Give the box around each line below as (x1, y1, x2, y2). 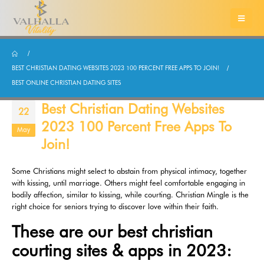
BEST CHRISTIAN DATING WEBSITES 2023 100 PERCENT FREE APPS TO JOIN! (12, 64, 219, 72)
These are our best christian (12, 221, 213, 242)
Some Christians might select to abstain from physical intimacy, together (12, 166, 247, 176)
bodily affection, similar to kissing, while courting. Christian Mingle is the (12, 190, 249, 200)
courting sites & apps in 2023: (12, 240, 232, 260)
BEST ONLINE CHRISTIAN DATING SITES (12, 79, 121, 87)
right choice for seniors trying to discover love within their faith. (12, 202, 219, 212)
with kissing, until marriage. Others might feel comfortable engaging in (12, 178, 245, 188)
